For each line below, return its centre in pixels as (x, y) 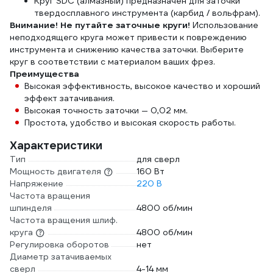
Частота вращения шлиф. (64, 220)
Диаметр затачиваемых (61, 257)
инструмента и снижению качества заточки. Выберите (127, 49)
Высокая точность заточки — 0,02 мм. (106, 110)
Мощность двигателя (55, 171)
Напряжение (37, 183)
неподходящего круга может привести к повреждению (128, 37)
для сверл (158, 159)
